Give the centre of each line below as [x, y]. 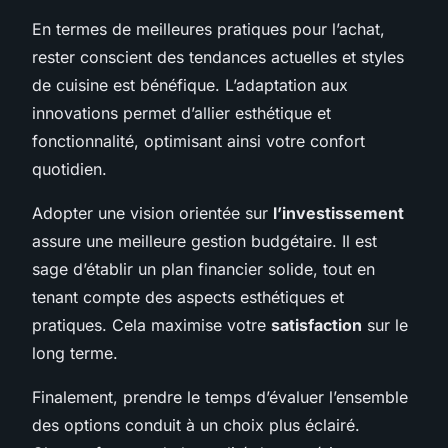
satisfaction [316, 324]
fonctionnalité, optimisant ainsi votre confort [198, 140]
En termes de [84, 28]
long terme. [75, 352]
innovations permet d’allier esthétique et [181, 112]
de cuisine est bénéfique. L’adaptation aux [190, 84]
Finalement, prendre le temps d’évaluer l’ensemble [220, 396]
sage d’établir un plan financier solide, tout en [203, 268]
